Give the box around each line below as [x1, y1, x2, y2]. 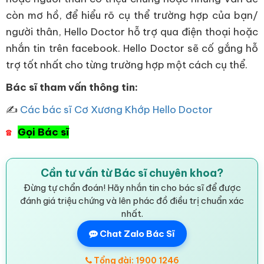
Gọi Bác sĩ [18, 126, 69, 138]
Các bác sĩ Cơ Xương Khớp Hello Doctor [20, 103, 213, 116]
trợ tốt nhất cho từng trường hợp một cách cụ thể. [6, 58, 247, 71]
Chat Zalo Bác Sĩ [98, 228, 175, 239]
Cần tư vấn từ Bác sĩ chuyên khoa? [41, 166, 223, 180]
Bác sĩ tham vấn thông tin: [6, 81, 138, 94]
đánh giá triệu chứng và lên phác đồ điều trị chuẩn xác [20, 195, 244, 206]
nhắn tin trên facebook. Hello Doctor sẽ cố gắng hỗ [6, 42, 258, 55]
